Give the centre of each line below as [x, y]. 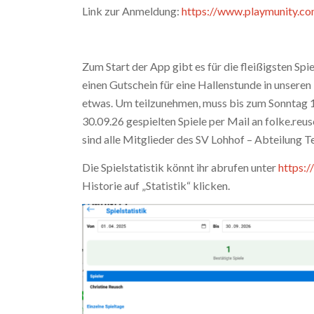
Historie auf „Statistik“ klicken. [156, 185]
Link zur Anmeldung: [132, 11]
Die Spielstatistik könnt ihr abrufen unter [180, 167]
